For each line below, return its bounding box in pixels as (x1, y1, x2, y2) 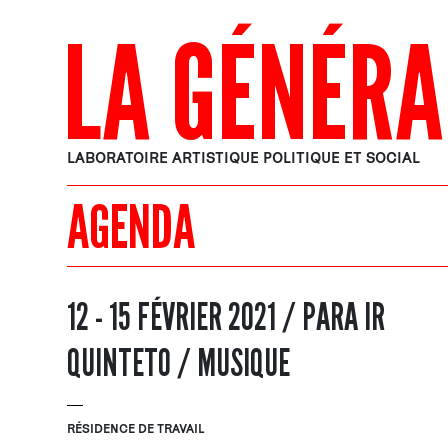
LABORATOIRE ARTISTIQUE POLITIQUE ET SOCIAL (67, 148, 420, 166)
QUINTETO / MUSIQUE (67, 339, 290, 386)
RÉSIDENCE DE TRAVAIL (67, 420, 205, 436)
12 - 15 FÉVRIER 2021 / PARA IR (67, 293, 385, 340)
